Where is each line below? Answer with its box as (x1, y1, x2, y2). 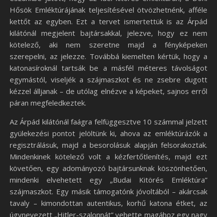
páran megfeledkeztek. (10, 98, 86, 108)
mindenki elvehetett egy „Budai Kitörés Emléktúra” (10, 175, 207, 185)
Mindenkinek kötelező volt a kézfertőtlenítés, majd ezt (10, 152, 207, 162)
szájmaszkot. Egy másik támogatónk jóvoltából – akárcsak (10, 186, 207, 197)
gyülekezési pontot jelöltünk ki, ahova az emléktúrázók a (10, 128, 207, 139)
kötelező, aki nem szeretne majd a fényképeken (10, 40, 207, 50)
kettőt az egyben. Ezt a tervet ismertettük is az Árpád (10, 16, 207, 27)
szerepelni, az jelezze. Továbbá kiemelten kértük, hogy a (10, 51, 207, 62)
